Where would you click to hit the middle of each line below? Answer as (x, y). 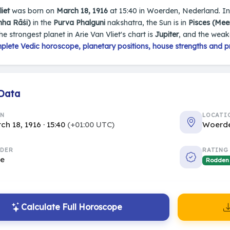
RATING (215, 150)
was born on (33, 11)
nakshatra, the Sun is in (147, 22)
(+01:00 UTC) (91, 125)
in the (42, 22)
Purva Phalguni (79, 22)
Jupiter (167, 34)
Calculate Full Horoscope (72, 207)
